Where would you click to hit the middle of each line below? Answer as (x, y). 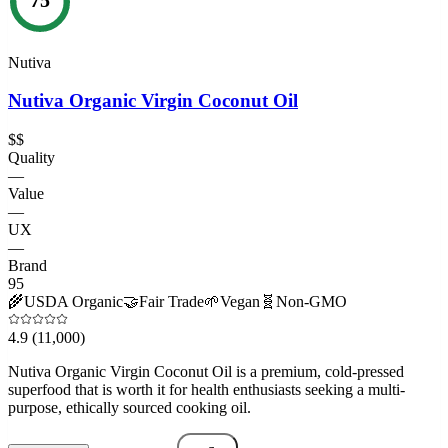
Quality (31, 157)
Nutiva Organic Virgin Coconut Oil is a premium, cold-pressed (206, 371)
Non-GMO (311, 301)
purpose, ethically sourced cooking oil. (129, 407)
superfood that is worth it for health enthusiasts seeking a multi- (206, 389)
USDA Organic (73, 301)
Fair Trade (171, 301)
